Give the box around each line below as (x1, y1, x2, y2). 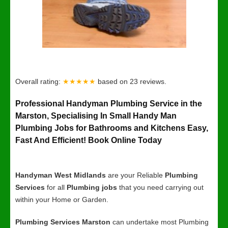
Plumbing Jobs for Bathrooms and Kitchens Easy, (15, 124, 208, 132)
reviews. (140, 77, 166, 85)
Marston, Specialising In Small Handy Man (15, 111, 177, 120)
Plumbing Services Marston (15, 218, 110, 226)
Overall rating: (15, 77, 63, 85)
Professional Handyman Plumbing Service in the (15, 99, 202, 108)
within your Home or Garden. (15, 195, 108, 204)
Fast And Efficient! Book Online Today (15, 136, 162, 145)
